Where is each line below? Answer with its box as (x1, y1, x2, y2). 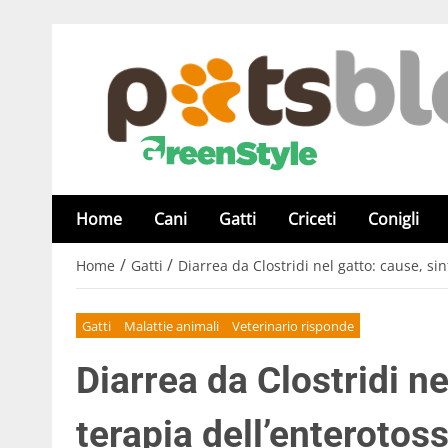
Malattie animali (124, 316, 220, 335)
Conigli (368, 208, 419, 230)
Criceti (288, 208, 336, 230)
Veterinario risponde (231, 316, 354, 335)
